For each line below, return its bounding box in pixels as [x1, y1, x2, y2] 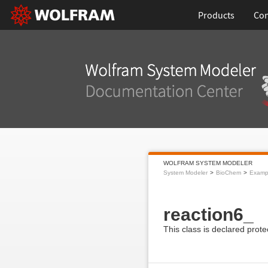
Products [198, 9, 235, 21]
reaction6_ [163, 205, 254, 224]
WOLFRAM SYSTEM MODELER [163, 160, 252, 166]
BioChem [215, 169, 241, 176]
